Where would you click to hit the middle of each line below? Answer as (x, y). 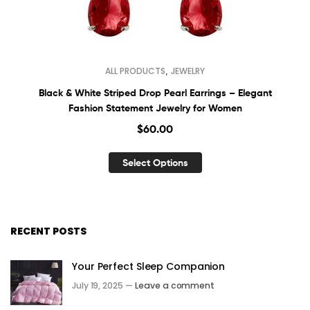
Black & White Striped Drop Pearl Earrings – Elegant (155, 92)
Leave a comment (175, 285)
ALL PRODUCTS (135, 71)
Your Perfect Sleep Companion (149, 267)
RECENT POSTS (48, 231)
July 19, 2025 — (102, 285)
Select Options (155, 163)
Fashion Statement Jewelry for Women (155, 108)
